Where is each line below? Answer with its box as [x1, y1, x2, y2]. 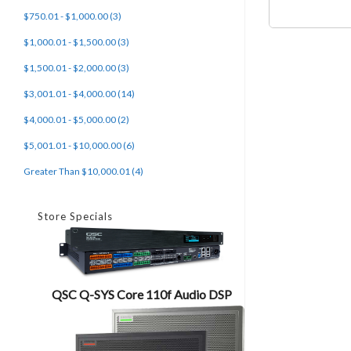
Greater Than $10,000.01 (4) [24, 165, 143, 177]
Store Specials [38, 210, 113, 223]
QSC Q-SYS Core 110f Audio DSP [52, 286, 233, 302]
